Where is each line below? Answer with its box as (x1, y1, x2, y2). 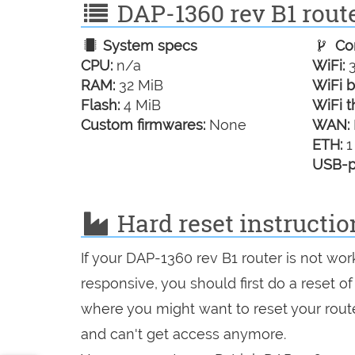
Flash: (81, 97, 120, 113)
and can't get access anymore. (81, 326, 286, 342)
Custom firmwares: (81, 116, 205, 133)
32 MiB (115, 77, 163, 94)
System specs (99, 37, 198, 54)
